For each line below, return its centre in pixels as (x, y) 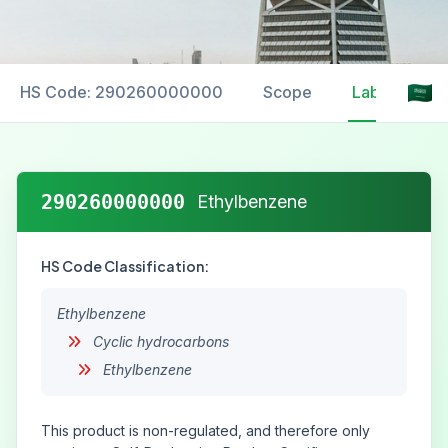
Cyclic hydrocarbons (159, 341)
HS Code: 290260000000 (121, 92)
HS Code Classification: (125, 266)
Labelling (386, 92)
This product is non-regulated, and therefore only (205, 430)
